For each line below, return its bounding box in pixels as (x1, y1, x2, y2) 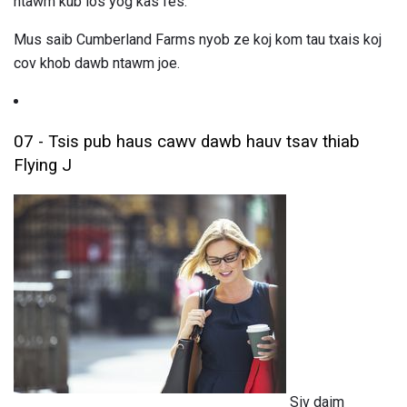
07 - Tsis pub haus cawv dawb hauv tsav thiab (14, 132, 360, 153)
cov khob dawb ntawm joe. (14, 54, 180, 72)
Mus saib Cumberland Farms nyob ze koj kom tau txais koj (14, 30, 382, 48)
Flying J (14, 155, 72, 176)
